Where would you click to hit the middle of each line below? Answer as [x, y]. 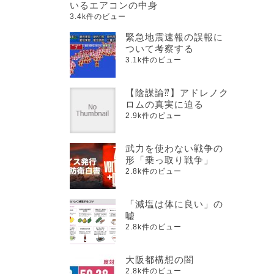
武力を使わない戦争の [174, 149]
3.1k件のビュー [154, 60]
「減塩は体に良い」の [174, 204]
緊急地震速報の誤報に [174, 37]
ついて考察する [160, 49]
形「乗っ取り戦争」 [169, 160]
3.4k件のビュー [98, 17]
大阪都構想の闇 [160, 260]
